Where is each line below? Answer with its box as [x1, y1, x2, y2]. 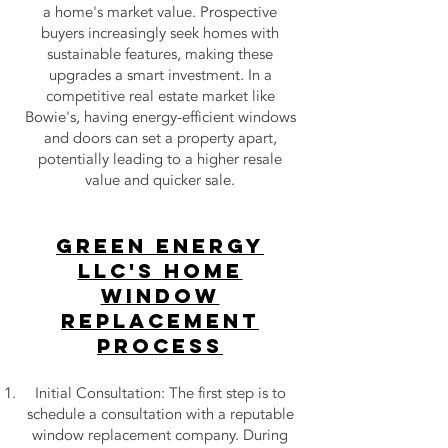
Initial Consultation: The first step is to [34, 383, 286, 403]
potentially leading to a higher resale [38, 149, 282, 169]
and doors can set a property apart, [43, 128, 277, 148]
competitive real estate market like [45, 86, 275, 106]
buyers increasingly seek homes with [41, 23, 279, 43]
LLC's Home [77, 258, 243, 283]
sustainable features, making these [47, 44, 273, 64]
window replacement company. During [32, 425, 288, 445]
